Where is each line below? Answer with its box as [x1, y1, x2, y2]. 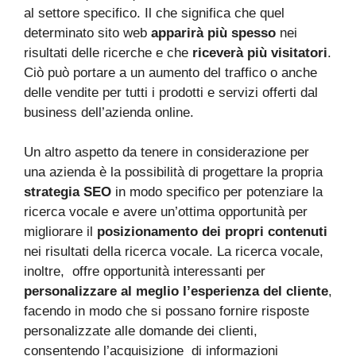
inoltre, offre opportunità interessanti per [24, 264, 265, 279]
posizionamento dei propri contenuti [97, 224, 327, 239]
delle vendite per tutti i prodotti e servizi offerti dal [24, 84, 318, 100]
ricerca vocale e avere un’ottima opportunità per [24, 204, 308, 219]
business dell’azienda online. [24, 104, 194, 120]
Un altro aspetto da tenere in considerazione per [24, 145, 309, 160]
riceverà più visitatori [192, 44, 327, 60]
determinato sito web [24, 25, 151, 41]
